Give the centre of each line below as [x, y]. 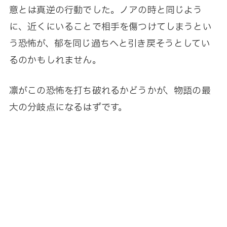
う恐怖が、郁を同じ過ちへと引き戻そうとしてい [109, 44]
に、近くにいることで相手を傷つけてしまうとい [110, 27]
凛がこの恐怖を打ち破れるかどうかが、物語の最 [110, 91]
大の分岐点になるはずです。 [68, 108]
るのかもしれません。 [55, 61]
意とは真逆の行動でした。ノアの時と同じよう [106, 11]
